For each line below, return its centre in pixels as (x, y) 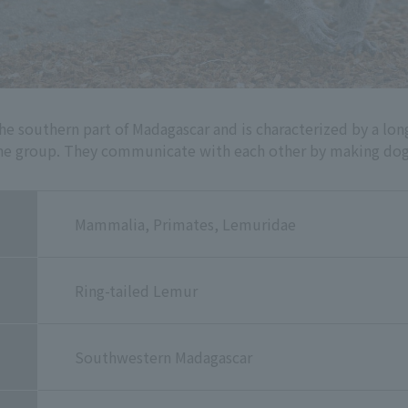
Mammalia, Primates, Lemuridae (185, 224)
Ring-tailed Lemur (136, 290)
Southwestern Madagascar (163, 357)
